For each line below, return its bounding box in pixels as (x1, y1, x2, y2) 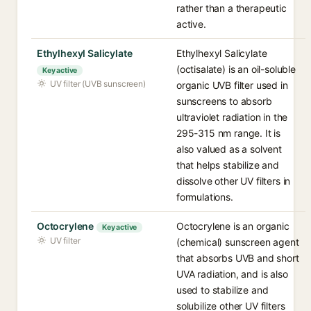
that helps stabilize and (176, 159, 279, 171)
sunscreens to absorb (176, 95, 272, 107)
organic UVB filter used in (176, 79, 288, 91)
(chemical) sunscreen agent (176, 236, 299, 248)
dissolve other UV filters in (176, 175, 291, 187)
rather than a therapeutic (176, 2, 287, 14)
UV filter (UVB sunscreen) (50, 78, 146, 89)
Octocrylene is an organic (176, 220, 289, 232)
